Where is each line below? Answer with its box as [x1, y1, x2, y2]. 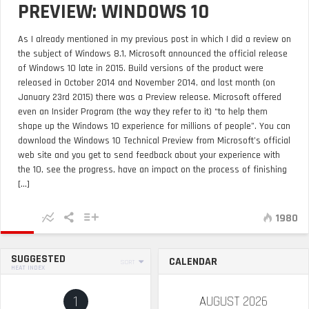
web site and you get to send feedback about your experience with [18, 149, 280, 161]
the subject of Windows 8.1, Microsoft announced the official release [18, 48, 288, 60]
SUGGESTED [11, 252, 66, 266]
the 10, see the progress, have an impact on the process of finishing [18, 163, 287, 176]
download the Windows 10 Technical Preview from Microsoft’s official [18, 134, 290, 147]
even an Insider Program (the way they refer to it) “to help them [18, 106, 268, 118]
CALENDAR [169, 255, 217, 269]
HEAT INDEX [11, 263, 45, 272]
